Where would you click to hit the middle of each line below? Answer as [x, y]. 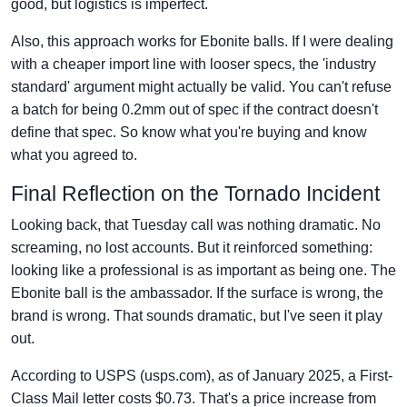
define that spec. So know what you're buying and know [189, 133]
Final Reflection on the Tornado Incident [195, 194]
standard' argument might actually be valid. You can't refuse [201, 87]
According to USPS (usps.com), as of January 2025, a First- [202, 376]
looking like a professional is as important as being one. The [203, 271]
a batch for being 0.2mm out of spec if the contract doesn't [194, 110]
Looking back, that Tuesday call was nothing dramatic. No [196, 225]
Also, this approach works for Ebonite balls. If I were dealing [202, 42]
